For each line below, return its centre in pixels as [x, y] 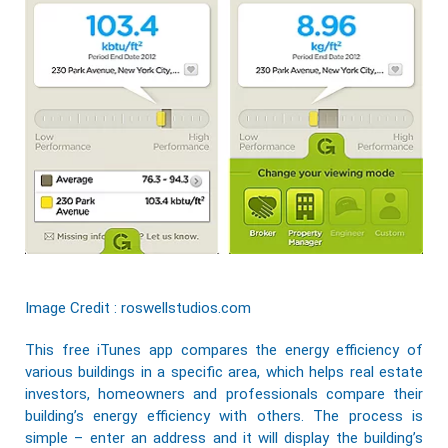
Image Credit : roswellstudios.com [138, 307]
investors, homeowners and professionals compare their [224, 393]
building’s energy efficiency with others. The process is [224, 415]
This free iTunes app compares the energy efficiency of [224, 349]
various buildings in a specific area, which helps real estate [224, 371]
